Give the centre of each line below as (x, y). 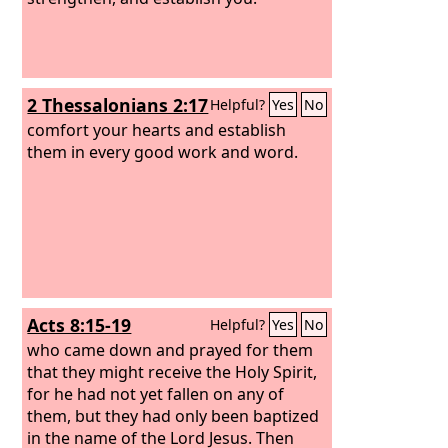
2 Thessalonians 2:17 (118, 105)
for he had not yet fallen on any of (156, 393)
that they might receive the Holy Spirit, (172, 371)
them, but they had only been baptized (173, 415)
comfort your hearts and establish (157, 129)
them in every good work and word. (163, 151)
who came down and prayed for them (170, 349)
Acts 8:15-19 (79, 325)
